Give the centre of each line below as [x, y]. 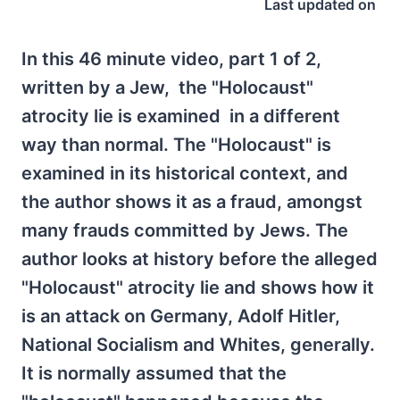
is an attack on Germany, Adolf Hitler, [181, 316]
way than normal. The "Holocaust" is [176, 145]
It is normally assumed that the [154, 373]
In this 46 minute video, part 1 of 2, [171, 59]
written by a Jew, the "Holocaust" [167, 87]
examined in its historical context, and [185, 173]
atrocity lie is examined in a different [181, 116]
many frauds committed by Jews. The [185, 230]
